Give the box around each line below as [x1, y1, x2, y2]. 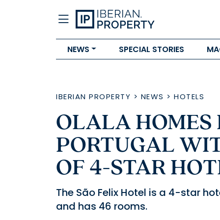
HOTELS [174, 91, 204, 102]
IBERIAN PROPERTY [56, 91, 131, 102]
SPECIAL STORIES [118, 43, 184, 55]
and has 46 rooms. [56, 199, 147, 213]
